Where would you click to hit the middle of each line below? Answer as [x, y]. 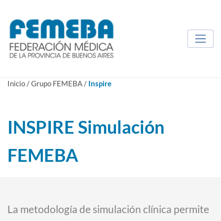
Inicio [16, 83]
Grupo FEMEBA [57, 83]
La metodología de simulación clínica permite [108, 209]
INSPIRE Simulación [86, 127]
